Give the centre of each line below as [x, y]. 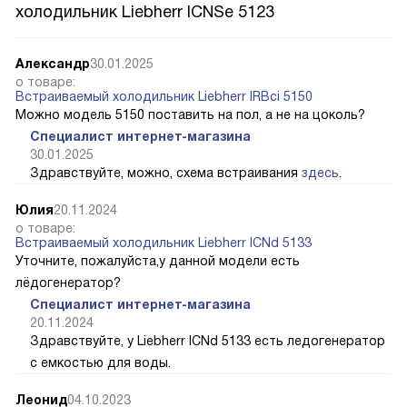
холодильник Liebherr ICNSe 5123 [145, 11]
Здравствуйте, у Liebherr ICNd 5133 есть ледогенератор [208, 340]
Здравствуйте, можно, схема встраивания [166, 172]
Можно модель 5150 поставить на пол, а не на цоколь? [190, 114]
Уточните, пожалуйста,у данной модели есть [158, 260]
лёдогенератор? [68, 282]
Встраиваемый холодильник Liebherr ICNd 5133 [164, 242]
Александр [53, 63]
